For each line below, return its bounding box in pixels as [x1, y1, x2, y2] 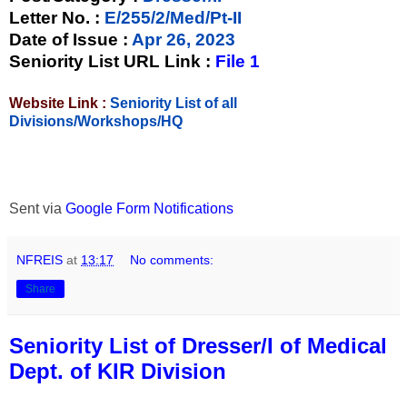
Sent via [9, 201, 65, 217]
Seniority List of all [110, 95, 237, 112]
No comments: [130, 253, 214, 268]
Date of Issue [9, 30, 123, 50]
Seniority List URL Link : [9, 52, 215, 72]
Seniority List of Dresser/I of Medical [9, 333, 387, 359]
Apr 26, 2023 [128, 30, 235, 50]
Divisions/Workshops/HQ [9, 114, 183, 130]
